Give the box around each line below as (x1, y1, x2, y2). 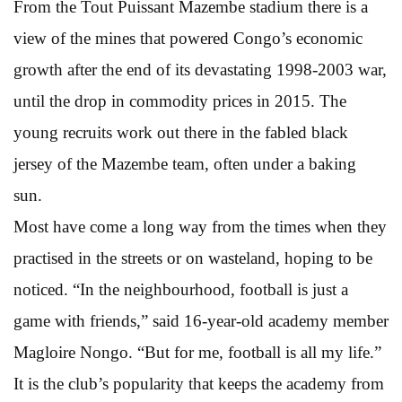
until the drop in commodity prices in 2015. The (13, 91, 346, 110)
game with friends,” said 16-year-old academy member (13, 310, 389, 330)
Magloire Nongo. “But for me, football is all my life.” (13, 342, 381, 362)
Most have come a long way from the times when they (13, 216, 387, 236)
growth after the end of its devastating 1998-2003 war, (13, 59, 387, 79)
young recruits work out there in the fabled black (13, 122, 348, 142)
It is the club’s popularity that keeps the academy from (13, 373, 384, 393)
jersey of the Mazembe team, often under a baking (13, 153, 356, 173)
